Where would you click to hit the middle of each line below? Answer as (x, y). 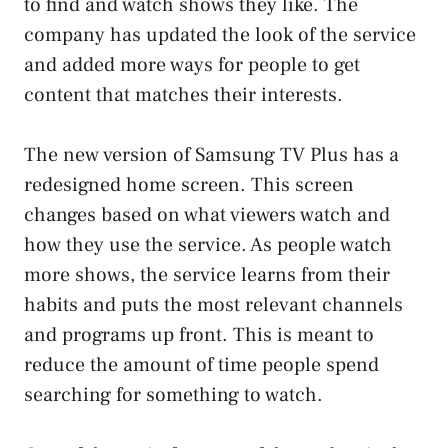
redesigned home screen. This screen (189, 184)
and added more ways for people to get (192, 64)
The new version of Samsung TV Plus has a (211, 154)
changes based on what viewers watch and (207, 214)
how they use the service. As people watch (208, 244)
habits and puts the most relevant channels (213, 304)
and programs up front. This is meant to (199, 334)
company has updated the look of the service (220, 34)
